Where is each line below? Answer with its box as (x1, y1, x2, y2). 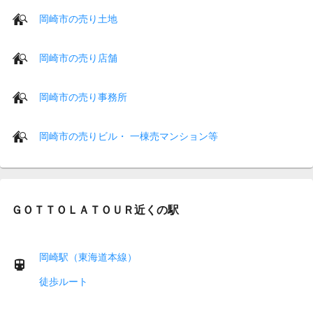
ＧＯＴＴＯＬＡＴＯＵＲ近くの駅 (11, 203, 179, 216)
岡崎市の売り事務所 (39, 91, 127, 103)
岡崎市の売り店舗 (39, 52, 117, 64)
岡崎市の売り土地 (39, 13, 117, 24)
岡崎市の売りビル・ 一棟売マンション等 (39, 130, 218, 142)
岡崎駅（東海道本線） (39, 252, 137, 263)
